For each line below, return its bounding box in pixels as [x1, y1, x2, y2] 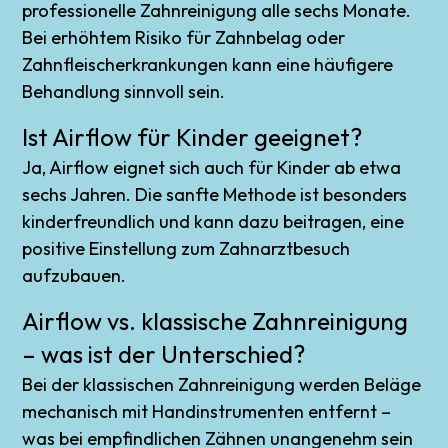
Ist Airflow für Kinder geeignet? [22, 121, 363, 152]
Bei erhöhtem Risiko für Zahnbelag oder [22, 25, 346, 49]
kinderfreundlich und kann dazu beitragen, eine [22, 209, 405, 233]
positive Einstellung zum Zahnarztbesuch [22, 236, 351, 260]
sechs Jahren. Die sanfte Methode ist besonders [22, 182, 408, 206]
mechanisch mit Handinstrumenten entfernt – [22, 399, 392, 423]
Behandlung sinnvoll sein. [22, 79, 226, 103]
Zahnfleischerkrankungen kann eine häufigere [22, 52, 394, 76]
